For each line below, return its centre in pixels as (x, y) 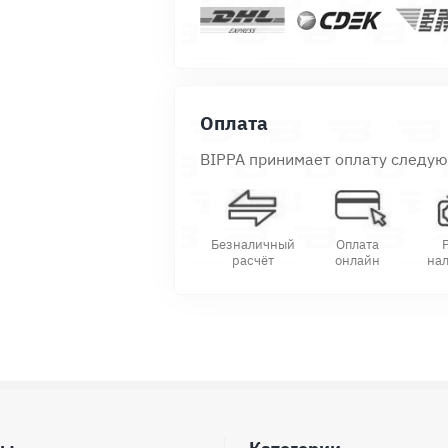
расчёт (252, 260)
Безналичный (252, 244)
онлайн (357, 260)
